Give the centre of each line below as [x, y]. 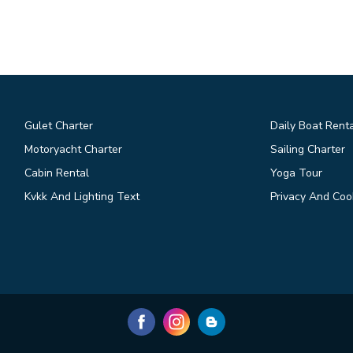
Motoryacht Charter [73, 149]
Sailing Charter [308, 149]
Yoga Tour [297, 173]
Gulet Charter [58, 126]
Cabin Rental [56, 173]
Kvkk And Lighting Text [82, 197]
